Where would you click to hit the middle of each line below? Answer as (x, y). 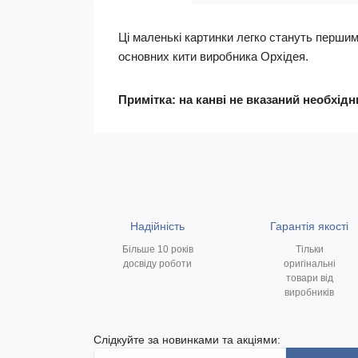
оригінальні (309, 264)
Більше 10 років (157, 249)
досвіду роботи (157, 264)
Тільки (309, 249)
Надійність (157, 226)
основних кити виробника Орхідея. (213, 56)
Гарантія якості (309, 226)
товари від (309, 278)
